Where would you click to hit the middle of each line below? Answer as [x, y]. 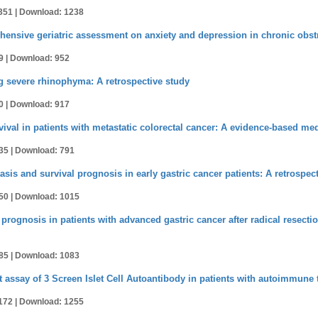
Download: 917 [40, 104]
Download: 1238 [51, 12]
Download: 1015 [47, 197]
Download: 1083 [47, 256]
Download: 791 [45, 150]
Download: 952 [40, 58]
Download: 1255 [51, 302]
